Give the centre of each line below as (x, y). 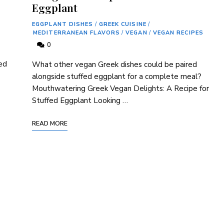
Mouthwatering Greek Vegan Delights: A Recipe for (120, 89)
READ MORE (50, 124)
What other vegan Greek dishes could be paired (114, 65)
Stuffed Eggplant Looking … (80, 101)
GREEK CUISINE (122, 24)
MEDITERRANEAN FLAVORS (77, 33)
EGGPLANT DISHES (63, 24)
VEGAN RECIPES (178, 33)
